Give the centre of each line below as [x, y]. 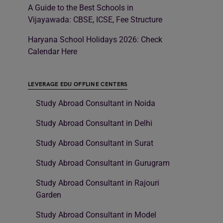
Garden [49, 195]
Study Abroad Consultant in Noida [96, 104]
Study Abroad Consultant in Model [96, 215]
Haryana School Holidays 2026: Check [95, 40]
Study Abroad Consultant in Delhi [94, 123]
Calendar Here [53, 52]
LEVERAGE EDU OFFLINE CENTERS [78, 85]
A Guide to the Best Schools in [81, 8]
